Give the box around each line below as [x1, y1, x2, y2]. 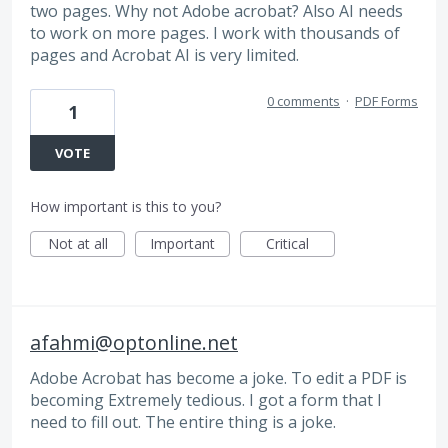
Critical [266, 233, 309, 253]
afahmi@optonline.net [30, 328, 238, 356]
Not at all [47, 233, 108, 253]
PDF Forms [355, 91, 418, 110]
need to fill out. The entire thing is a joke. [30, 410, 336, 433]
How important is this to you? [30, 196, 221, 216]
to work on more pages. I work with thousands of [30, 22, 400, 45]
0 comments [267, 91, 340, 110]
